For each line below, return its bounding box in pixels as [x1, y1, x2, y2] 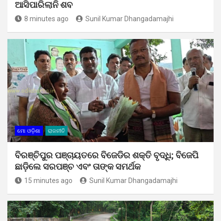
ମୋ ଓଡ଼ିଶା [17, 127, 40, 134]
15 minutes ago [24, 176, 73, 184]
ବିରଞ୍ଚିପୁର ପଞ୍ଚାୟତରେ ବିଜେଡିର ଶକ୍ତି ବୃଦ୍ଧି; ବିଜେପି [15, 149, 198, 160]
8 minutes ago [24, 14, 69, 23]
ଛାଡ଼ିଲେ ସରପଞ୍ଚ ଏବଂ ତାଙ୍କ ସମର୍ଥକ [15, 161, 143, 172]
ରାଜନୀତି [48, 127, 65, 134]
